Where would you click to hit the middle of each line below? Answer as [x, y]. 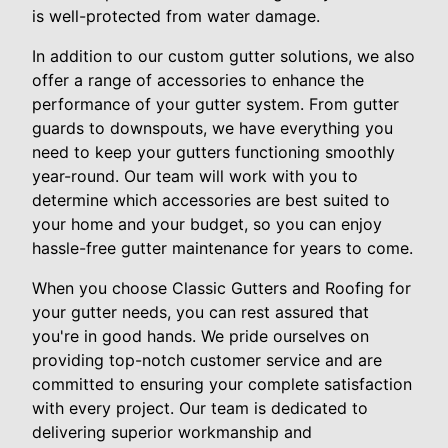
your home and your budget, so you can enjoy [207, 224]
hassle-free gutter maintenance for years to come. [222, 248]
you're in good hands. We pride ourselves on [200, 336]
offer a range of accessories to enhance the [198, 80]
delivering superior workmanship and [172, 432]
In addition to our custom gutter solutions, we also [223, 56]
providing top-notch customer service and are [207, 360]
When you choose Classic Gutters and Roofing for [221, 288]
